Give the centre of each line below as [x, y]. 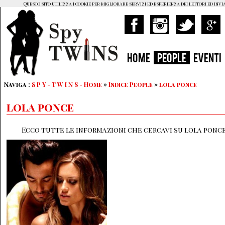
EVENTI [207, 59]
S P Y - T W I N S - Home [67, 84]
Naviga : [18, 84]
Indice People [131, 84]
